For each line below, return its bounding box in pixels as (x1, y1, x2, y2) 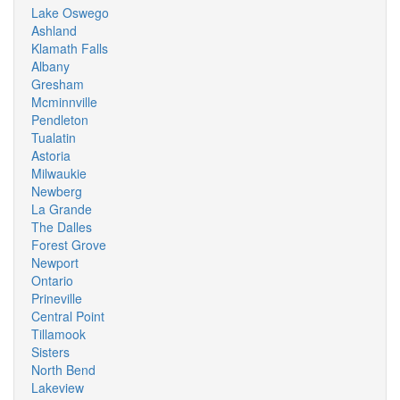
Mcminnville (31, 93, 97, 111)
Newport (31, 254, 79, 271)
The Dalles (31, 218, 92, 236)
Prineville (31, 289, 82, 307)
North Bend (31, 361, 96, 379)
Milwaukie (31, 164, 87, 182)
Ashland (31, 21, 77, 39)
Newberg (31, 182, 82, 200)
